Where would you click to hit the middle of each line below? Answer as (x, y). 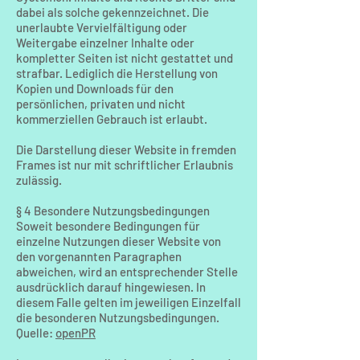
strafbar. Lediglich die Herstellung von (117, 73)
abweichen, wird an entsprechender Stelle (127, 272)
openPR (76, 333)
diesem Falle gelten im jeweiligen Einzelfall (129, 302)
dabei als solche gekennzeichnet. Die (112, 12)
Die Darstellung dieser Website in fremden (126, 149)
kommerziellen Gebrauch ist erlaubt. (112, 119)
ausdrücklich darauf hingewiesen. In (111, 287)
